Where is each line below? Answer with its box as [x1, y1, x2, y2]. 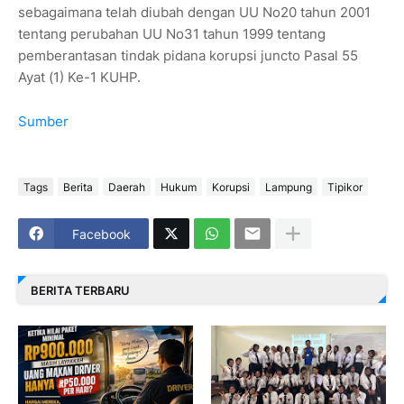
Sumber [18, 113, 69, 131]
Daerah [108, 179, 145, 194]
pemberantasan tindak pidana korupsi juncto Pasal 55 [18, 47, 358, 65]
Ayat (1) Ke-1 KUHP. [18, 69, 141, 87]
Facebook [72, 225, 131, 242]
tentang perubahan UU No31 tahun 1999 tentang [18, 25, 326, 43]
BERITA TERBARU [31, 282, 130, 298]
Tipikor [327, 179, 363, 194]
